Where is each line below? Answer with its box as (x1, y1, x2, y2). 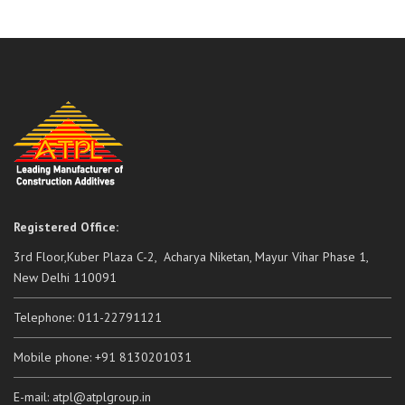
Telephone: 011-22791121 (14, 309, 162, 325)
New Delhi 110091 (14, 269, 117, 286)
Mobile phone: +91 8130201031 (14, 349, 192, 365)
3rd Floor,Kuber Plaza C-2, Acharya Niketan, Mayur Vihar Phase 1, (14, 249, 369, 265)
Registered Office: (14, 219, 118, 235)
